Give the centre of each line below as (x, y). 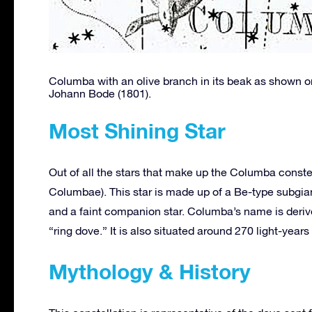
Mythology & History (150, 271)
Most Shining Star (137, 131)
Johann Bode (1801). (100, 93)
